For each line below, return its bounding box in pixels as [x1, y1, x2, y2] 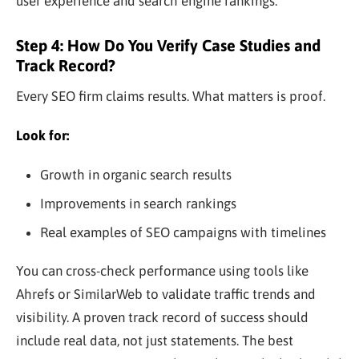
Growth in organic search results [39, 166, 232, 183]
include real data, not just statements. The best [16, 332, 293, 349]
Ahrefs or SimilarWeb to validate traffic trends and [16, 285, 316, 302]
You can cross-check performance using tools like [16, 262, 309, 279]
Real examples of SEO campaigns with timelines [39, 224, 326, 240]
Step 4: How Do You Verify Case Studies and [16, 35, 321, 54]
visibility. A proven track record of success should [16, 309, 309, 325]
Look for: [16, 127, 69, 143]
